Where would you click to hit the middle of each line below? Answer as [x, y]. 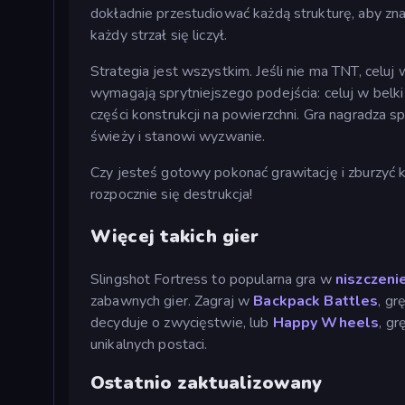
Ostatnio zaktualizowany [207, 382]
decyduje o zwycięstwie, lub [182, 322]
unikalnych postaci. [149, 344]
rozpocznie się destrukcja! [172, 194]
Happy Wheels [326, 322]
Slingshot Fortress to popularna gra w [213, 279]
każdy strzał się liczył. [159, 35]
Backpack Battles [316, 301]
